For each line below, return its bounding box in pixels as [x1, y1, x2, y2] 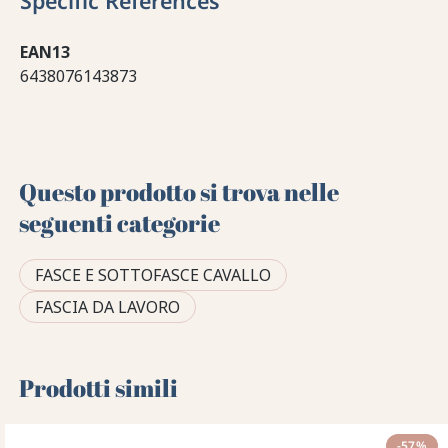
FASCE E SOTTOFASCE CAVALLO [35, 263, 272, 286]
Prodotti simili [19, 371, 179, 404]
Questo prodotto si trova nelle [19, 175, 340, 208]
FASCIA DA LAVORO [35, 295, 181, 318]
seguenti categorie [19, 206, 221, 239]
